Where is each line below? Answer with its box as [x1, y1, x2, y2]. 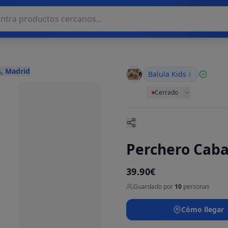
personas [182, 182, 210, 191]
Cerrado [155, 88, 178, 97]
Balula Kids [148, 69, 186, 79]
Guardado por [133, 182, 175, 191]
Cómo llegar [181, 205, 224, 214]
